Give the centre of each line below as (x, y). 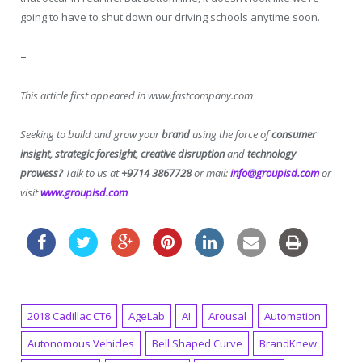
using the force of (231, 135)
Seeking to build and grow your (91, 135)
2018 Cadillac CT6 (69, 316)
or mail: (210, 173)
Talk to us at (93, 173)
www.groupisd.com (84, 193)
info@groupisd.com (275, 173)
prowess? (43, 173)
